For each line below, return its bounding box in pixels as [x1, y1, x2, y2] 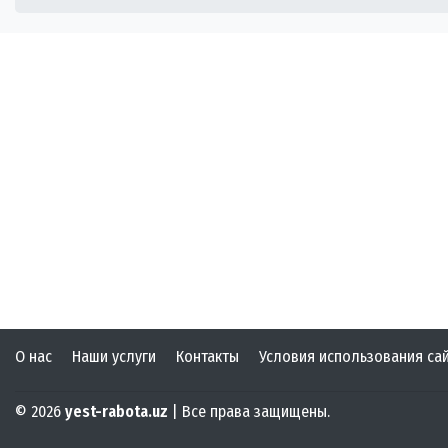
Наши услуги [72, 347, 156, 367]
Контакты [176, 347, 239, 367]
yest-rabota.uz [65, 402, 168, 422]
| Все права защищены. [168, 402, 330, 422]
